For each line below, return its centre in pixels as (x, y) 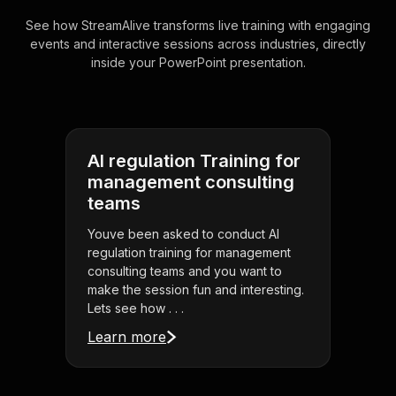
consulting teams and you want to (185, 271)
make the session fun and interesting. (196, 290)
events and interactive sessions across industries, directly (198, 44)
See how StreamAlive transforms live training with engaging (198, 26)
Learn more (127, 337)
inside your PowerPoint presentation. (198, 63)
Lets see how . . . (136, 308)
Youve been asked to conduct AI (183, 234)
